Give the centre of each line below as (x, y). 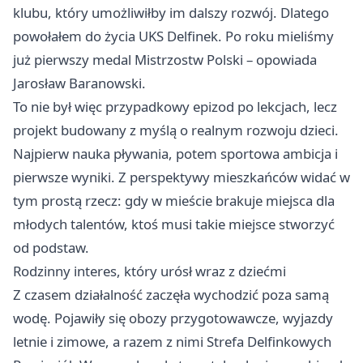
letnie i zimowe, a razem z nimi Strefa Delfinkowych (172, 341)
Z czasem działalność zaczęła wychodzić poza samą (171, 294)
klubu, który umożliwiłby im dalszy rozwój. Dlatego (171, 12)
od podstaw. (51, 247)
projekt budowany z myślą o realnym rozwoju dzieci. (176, 130)
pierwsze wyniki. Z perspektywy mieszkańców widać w (181, 177)
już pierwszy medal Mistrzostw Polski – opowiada (165, 59)
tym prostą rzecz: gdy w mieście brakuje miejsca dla (174, 200)
